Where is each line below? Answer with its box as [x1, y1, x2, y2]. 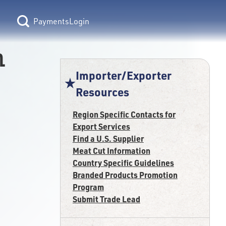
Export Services [72, 121, 130, 132]
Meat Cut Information [72, 145, 150, 156]
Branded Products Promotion [72, 169, 178, 180]
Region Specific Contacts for [72, 109, 176, 120]
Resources [76, 85, 130, 99]
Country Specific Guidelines [72, 157, 174, 168]
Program [72, 182, 104, 192]
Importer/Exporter [76, 68, 172, 82]
